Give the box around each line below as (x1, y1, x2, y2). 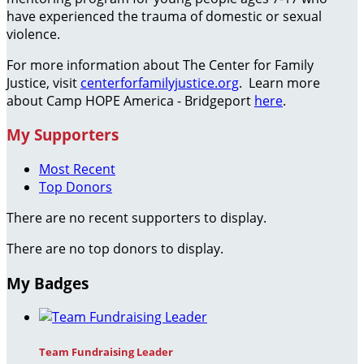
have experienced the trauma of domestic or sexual (6, 6, 322, 25)
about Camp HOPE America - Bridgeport (6, 91, 254, 110)
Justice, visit (6, 73, 80, 92)
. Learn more (239, 73, 320, 92)
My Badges (6, 272, 89, 293)
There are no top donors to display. (6, 239, 223, 258)
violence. (6, 24, 60, 43)
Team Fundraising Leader (39, 344, 173, 359)
